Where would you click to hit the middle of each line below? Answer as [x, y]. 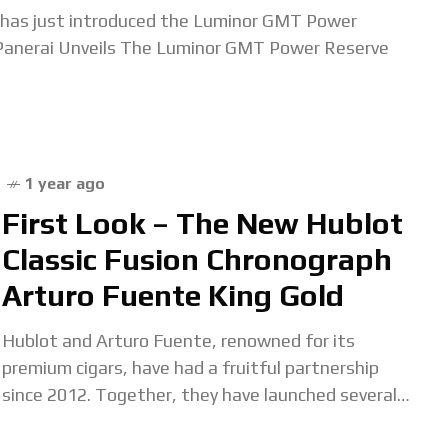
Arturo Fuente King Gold [173, 295]
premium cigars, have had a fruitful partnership [190, 367]
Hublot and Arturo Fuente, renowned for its [178, 340]
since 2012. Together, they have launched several [199, 394]
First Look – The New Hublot [202, 223]
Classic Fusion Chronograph [197, 259]
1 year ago [65, 183]
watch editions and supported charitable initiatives [208, 421]
